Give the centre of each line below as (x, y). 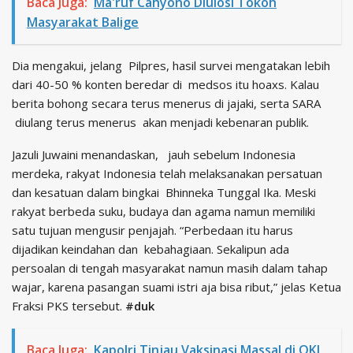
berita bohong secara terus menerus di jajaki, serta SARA (166, 104)
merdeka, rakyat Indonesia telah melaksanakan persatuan (167, 174)
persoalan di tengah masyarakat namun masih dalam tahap (170, 268)
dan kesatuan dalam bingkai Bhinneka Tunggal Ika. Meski (164, 193)
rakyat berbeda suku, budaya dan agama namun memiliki (163, 212)
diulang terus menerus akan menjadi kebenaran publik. (160, 123)
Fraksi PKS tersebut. (69, 306)
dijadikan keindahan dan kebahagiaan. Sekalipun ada (150, 249)
